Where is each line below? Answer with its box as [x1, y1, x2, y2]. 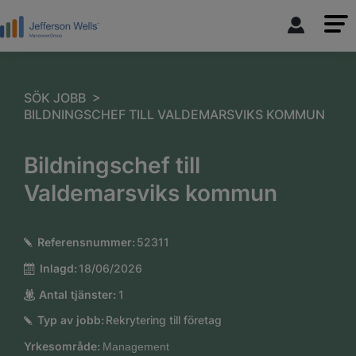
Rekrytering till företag [106, 313, 222, 327]
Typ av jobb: [37, 313, 104, 327]
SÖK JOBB [24, 91, 86, 106]
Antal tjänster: [38, 287, 116, 301]
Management [102, 340, 169, 353]
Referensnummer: [37, 235, 135, 249]
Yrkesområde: [24, 339, 100, 353]
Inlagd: [39, 261, 77, 275]
